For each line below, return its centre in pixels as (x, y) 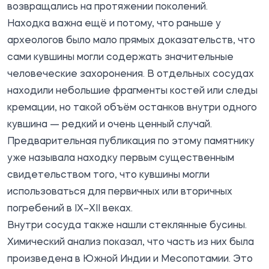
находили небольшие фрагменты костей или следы (132, 91)
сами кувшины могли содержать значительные (120, 57)
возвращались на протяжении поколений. (107, 7)
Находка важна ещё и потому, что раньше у (114, 24)
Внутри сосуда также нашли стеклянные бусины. (127, 225)
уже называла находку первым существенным (121, 158)
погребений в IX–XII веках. (70, 209)
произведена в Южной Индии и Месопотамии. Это (130, 259)
